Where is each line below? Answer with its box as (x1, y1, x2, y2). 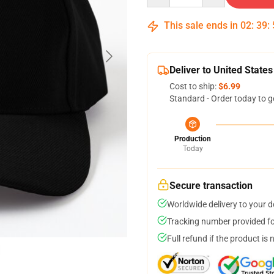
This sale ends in (161, 20, 240, 31)
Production (174, 135, 211, 143)
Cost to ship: (169, 81, 218, 91)
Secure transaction (169, 180, 253, 191)
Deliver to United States (169, 64, 273, 76)
